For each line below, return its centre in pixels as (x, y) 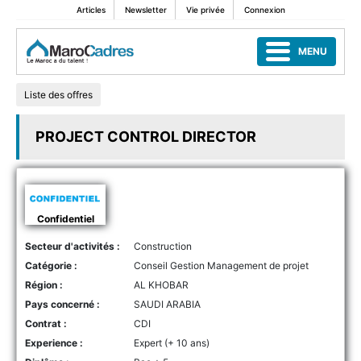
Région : (44, 284)
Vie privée (205, 10)
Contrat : (46, 323)
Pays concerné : (62, 304)
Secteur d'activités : (73, 246)
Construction (163, 246)
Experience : (54, 342)
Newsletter (145, 10)
